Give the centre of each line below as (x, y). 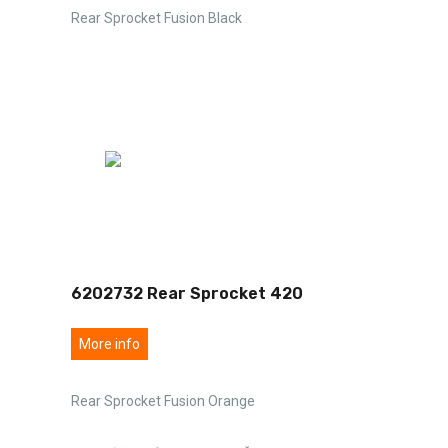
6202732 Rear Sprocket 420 (187, 293)
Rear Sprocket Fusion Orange (163, 400)
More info (109, 343)
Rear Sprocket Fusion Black (156, 17)
